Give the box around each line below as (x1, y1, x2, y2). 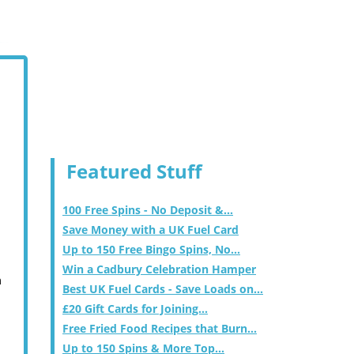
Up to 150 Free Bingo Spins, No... (62, 242, 240, 257)
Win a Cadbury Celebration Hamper (62, 262, 256, 277)
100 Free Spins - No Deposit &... (62, 202, 233, 217)
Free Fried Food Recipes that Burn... (62, 321, 257, 336)
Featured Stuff (66, 158, 202, 184)
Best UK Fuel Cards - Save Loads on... (62, 281, 263, 296)
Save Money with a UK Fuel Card (62, 222, 239, 237)
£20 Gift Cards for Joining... (62, 301, 208, 316)
